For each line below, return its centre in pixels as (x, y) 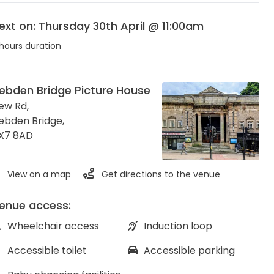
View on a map (38, 174)
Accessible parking (188, 250)
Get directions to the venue (159, 174)
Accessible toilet (46, 250)
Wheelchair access (52, 226)
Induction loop (176, 226)
